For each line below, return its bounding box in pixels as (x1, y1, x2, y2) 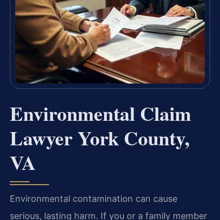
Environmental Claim (10, 99, 191, 128)
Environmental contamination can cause (10, 193, 177, 204)
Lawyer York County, (10, 123, 190, 153)
